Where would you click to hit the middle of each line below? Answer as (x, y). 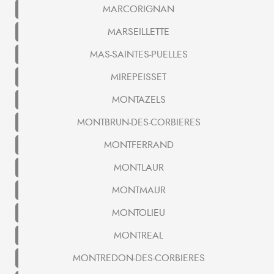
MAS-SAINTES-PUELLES (139, 55)
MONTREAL (139, 236)
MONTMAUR (139, 191)
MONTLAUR (139, 168)
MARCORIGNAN (139, 9)
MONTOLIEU (139, 213)
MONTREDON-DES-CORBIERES (139, 258)
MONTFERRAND (139, 145)
